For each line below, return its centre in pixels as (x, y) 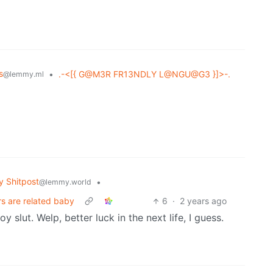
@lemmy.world (65, 182)
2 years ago (204, 201)
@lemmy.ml (23, 74)
